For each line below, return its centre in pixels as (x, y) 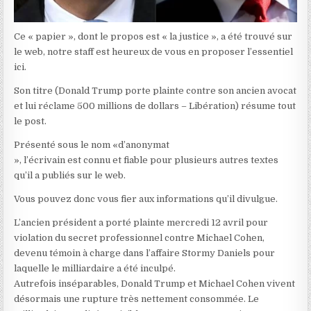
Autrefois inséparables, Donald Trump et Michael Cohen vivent (155, 284)
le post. (31, 121)
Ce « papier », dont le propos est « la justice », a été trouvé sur (153, 37)
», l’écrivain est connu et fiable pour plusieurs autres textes (146, 160)
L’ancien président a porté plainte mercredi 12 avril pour (141, 223)
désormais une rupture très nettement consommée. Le (137, 299)
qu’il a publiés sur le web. (70, 176)
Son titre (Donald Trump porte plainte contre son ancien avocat (155, 91)
